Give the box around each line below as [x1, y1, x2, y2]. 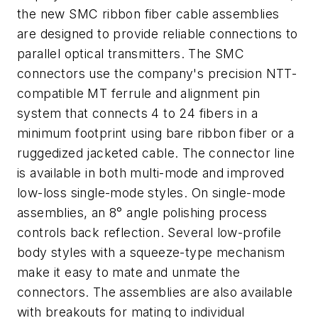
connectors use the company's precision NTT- [17, 66, 297, 81]
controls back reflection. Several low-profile [17, 225, 281, 240]
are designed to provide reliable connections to [17, 26, 298, 41]
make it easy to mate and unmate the [17, 265, 240, 280]
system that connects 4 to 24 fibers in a [17, 106, 258, 121]
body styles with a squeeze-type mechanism [17, 245, 285, 260]
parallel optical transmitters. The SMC [17, 46, 245, 61]
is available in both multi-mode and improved [17, 165, 285, 180]
